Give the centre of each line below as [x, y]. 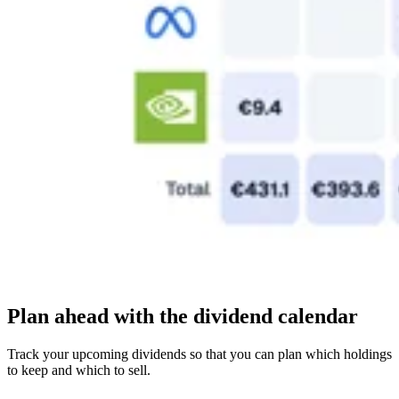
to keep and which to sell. [79, 370]
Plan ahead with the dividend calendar [183, 317]
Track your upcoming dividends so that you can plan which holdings [199, 354]
